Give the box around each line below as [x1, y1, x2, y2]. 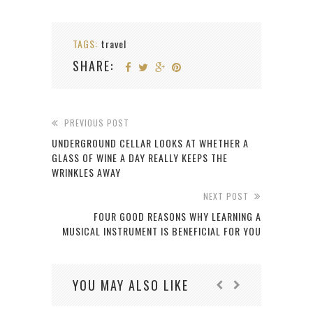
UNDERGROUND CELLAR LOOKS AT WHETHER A [52, 136, 249, 151]
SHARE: [73, 57, 114, 75]
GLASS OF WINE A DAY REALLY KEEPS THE [52, 150, 228, 166]
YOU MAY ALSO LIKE [73, 276, 189, 295]
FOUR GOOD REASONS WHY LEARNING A [94, 209, 261, 224]
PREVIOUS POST [64, 117, 129, 129]
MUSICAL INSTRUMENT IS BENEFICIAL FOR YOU [62, 224, 261, 239]
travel [101, 36, 126, 52]
